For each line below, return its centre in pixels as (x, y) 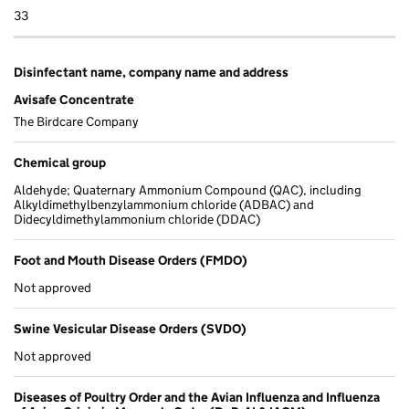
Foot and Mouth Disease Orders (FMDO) (131, 261)
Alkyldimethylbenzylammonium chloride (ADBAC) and (164, 205)
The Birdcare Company (76, 122)
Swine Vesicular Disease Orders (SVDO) (130, 329)
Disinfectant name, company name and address (151, 73)
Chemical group (60, 163)
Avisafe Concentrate (74, 100)
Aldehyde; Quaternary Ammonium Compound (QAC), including (188, 190)
